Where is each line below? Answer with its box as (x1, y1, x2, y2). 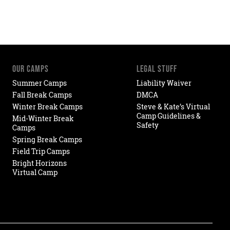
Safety (137, 120, 159, 130)
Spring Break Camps (12, 135, 83, 144)
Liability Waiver (137, 78, 192, 88)
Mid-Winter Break (12, 113, 74, 123)
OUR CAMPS (12, 63, 49, 74)
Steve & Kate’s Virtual (137, 102, 210, 111)
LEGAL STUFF (137, 63, 178, 74)
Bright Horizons (12, 158, 67, 168)
